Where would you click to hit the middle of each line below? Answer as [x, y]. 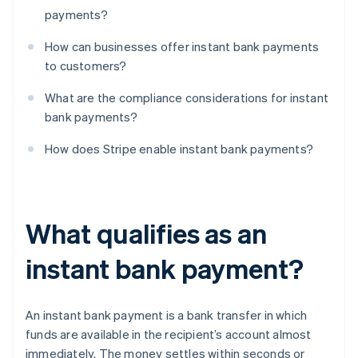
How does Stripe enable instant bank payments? [179, 149]
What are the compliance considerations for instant [187, 98]
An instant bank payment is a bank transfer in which [167, 315]
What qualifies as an [146, 233]
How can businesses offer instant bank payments [182, 47]
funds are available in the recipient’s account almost [169, 334]
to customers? [86, 66]
